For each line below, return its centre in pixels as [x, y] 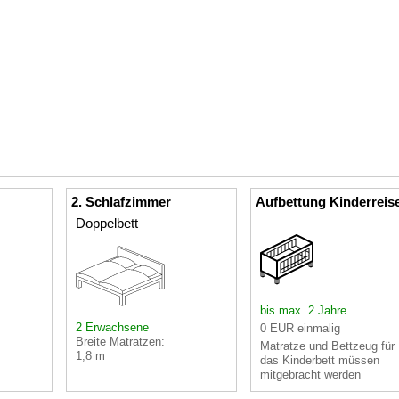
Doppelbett [107, 223]
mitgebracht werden [310, 374]
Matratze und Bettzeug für [327, 346]
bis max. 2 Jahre [303, 310]
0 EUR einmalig [300, 328]
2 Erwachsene [112, 327]
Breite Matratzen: [120, 341]
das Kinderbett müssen [320, 360]
